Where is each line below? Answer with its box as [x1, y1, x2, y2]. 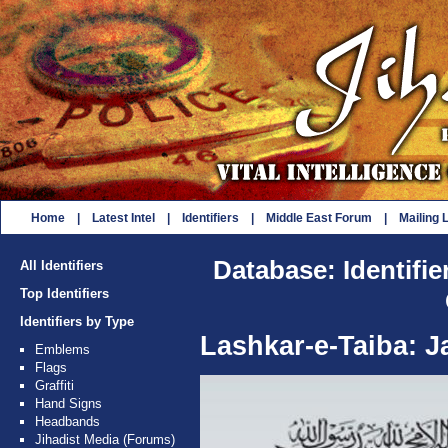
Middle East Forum [266, 211, 372, 225]
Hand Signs [35, 396, 102, 411]
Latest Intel [92, 211, 155, 225]
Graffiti [35, 378, 74, 393]
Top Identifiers [20, 286, 109, 301]
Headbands [35, 414, 100, 429]
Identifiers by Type [20, 314, 134, 329]
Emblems [35, 342, 90, 357]
